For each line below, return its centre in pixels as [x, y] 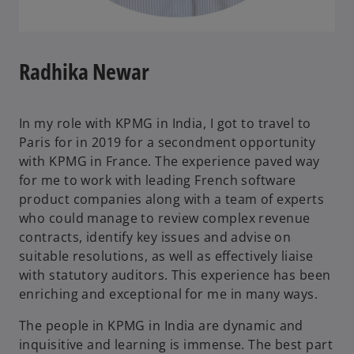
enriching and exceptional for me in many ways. [169, 294]
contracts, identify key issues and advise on [155, 237]
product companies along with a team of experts [172, 199]
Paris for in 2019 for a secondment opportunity [168, 142]
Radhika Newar [84, 71]
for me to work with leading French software [158, 180]
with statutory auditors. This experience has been [175, 275]
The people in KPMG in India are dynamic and [161, 325]
